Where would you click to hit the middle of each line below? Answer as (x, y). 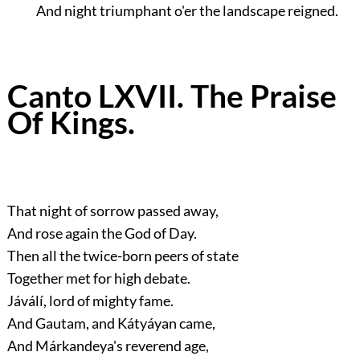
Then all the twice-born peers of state (123, 256)
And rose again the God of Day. (102, 233)
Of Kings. (71, 122)
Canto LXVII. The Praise (172, 95)
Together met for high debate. (98, 278)
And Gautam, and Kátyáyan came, (111, 323)
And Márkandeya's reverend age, (108, 346)
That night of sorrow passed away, (112, 211)
